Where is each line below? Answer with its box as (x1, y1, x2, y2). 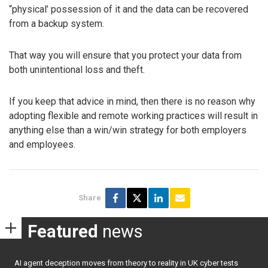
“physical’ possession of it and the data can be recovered (9, 4, 248, 16)
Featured (28, 221, 98, 242)
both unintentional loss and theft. (9, 63, 145, 75)
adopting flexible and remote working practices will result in (9, 109, 258, 121)
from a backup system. (9, 18, 104, 30)
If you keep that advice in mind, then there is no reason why (9, 95, 255, 107)
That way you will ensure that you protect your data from (9, 49, 242, 61)
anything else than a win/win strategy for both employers (9, 124, 246, 136)
